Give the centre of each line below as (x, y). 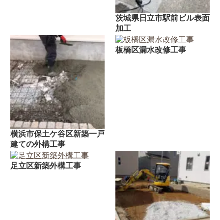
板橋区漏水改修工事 (151, 50)
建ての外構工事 (38, 144)
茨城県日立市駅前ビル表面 (162, 18)
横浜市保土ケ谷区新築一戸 (57, 134)
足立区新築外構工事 (45, 165)
